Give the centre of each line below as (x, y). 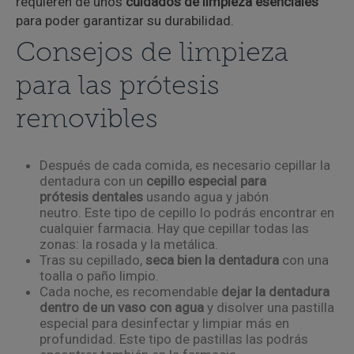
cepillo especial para (206, 181)
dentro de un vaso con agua (122, 307)
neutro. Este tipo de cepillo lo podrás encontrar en (187, 213)
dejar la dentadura (275, 292)
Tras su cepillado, (92, 260)
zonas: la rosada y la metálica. (129, 244)
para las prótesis (118, 87)
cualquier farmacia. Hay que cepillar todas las (174, 228)
